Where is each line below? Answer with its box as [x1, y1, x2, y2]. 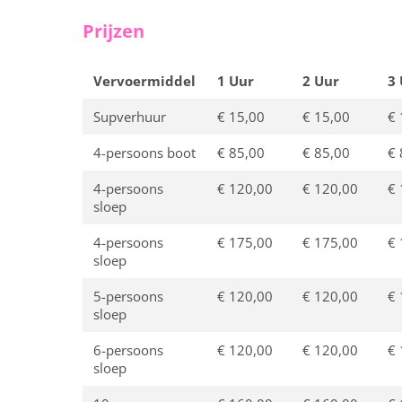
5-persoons [93, 287, 163, 306]
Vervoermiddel [93, 72, 196, 91]
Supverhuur [93, 108, 166, 127]
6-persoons [93, 341, 163, 360]
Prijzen [83, 19, 144, 44]
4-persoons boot [93, 144, 196, 162]
